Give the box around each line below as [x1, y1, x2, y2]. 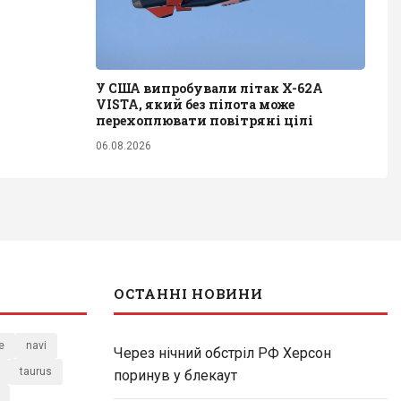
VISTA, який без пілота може [96, 95, 294, 113]
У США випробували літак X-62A [96, 79, 323, 97]
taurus [20, 364, 52, 378]
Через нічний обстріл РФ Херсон [114, 344, 331, 362]
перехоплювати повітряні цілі [96, 111, 313, 129]
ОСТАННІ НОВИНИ [114, 284, 263, 303]
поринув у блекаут [114, 366, 237, 384]
